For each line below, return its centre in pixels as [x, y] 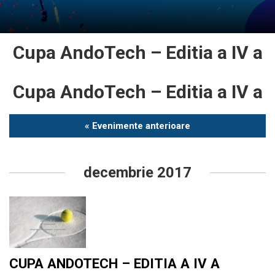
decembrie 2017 [137, 173]
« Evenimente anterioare [137, 126]
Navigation [44, 154]
